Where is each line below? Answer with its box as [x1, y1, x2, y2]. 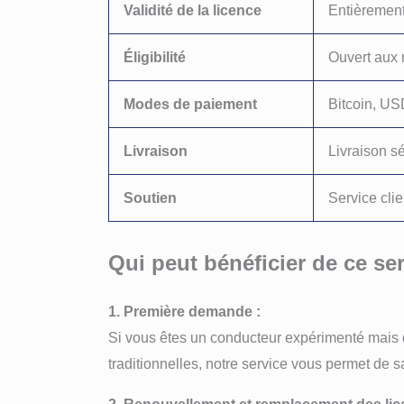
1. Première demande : [108, 304, 261, 320]
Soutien [124, 190, 177, 207]
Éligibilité [124, 50, 186, 66]
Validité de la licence [124, 3, 262, 19]
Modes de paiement [124, 96, 257, 113]
